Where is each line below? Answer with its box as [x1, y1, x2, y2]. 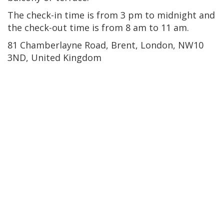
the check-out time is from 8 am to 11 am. [7, 21, 189, 33]
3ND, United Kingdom [7, 51, 101, 63]
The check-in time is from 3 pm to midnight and [7, 8, 215, 21]
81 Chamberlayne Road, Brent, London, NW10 [7, 38, 203, 51]
